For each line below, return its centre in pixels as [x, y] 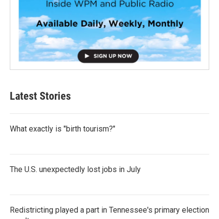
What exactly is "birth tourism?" [63, 129]
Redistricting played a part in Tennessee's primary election [109, 210]
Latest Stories [40, 96]
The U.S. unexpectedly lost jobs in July [75, 169]
